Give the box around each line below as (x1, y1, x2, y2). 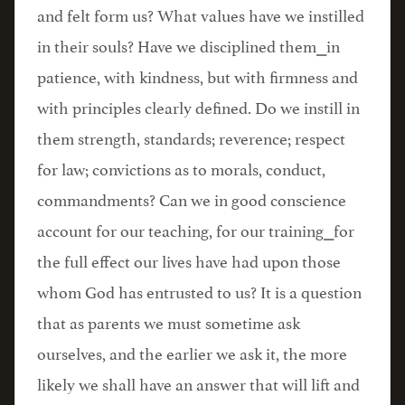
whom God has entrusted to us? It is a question (37, 278, 362, 303)
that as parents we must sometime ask (37, 308, 300, 334)
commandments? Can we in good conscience (37, 185, 346, 211)
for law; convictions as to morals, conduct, (37, 155, 325, 180)
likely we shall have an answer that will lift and (37, 370, 360, 395)
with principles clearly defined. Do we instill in (37, 93, 360, 118)
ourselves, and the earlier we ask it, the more (37, 339, 347, 364)
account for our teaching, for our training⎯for (37, 216, 354, 241)
